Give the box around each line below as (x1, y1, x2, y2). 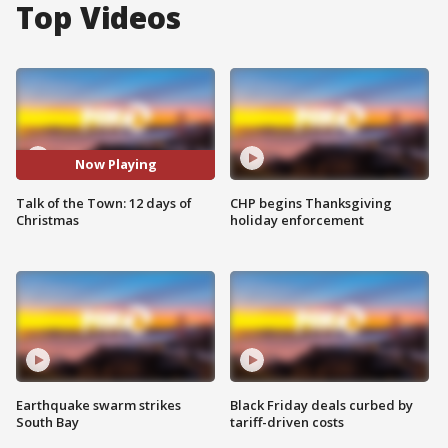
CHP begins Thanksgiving (230, 193, 392, 212)
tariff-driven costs (230, 413, 344, 432)
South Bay (16, 413, 79, 432)
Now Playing (74, 155, 157, 174)
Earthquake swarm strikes (16, 396, 181, 415)
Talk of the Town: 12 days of (16, 193, 192, 212)
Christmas (16, 210, 79, 229)
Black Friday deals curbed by (230, 396, 413, 415)
